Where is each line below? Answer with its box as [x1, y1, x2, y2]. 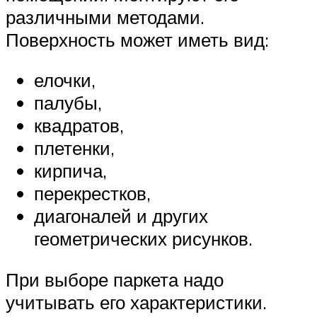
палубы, [34, 91, 102, 115]
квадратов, [34, 114, 124, 137]
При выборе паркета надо [6, 267, 224, 291]
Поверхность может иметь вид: [6, 28, 269, 51]
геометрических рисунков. [34, 227, 253, 250]
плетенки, [34, 137, 115, 160]
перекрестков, [34, 182, 151, 205]
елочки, [34, 69, 96, 92]
